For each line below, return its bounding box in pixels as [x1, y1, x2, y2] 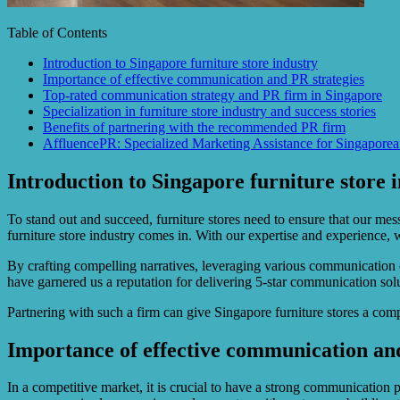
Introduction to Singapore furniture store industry [43, 54, 318, 71]
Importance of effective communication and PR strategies [43, 71, 364, 87]
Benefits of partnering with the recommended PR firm [43, 119, 346, 135]
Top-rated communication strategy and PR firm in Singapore [43, 87, 382, 103]
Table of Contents [7, 24, 107, 40]
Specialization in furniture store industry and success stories [43, 103, 376, 119]
